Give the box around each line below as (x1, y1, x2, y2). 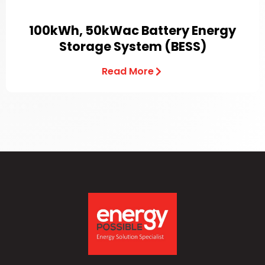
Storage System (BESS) (59, 38, 206, 55)
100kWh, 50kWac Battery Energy (29, 22, 236, 39)
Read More (102, 64, 154, 78)
